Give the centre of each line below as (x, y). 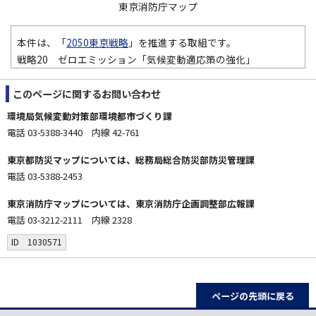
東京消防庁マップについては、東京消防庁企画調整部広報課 (131, 204)
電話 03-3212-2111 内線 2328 (69, 220)
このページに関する (57, 94)
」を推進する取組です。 (182, 43)
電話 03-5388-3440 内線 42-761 (73, 133)
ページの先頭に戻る (253, 296)
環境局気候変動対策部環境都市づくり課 (90, 116)
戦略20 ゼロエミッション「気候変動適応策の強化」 (136, 60)
